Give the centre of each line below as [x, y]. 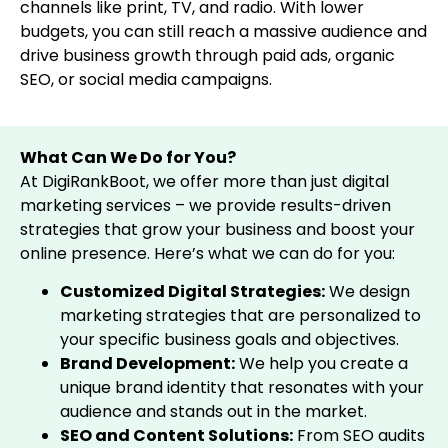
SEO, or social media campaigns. [146, 79]
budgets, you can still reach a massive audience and [223, 31]
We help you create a [321, 364]
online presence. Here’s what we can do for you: [207, 254]
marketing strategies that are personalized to [240, 316]
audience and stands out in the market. [213, 412]
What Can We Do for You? [128, 158]
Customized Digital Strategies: [192, 292]
